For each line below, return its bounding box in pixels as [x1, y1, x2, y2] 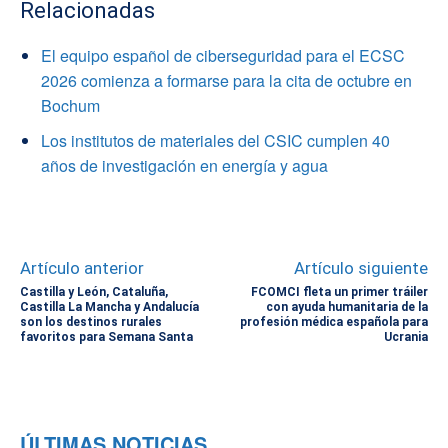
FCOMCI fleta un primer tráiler [250, 284, 428, 299]
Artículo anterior [20, 257, 144, 278]
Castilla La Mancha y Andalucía [20, 299, 199, 314]
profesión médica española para [239, 314, 428, 329]
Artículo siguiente [293, 257, 428, 278]
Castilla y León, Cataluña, [20, 284, 168, 299]
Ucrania [383, 329, 428, 344]
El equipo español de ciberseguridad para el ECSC [41, 43, 405, 67]
